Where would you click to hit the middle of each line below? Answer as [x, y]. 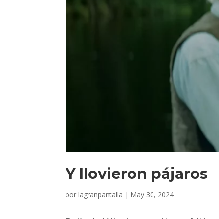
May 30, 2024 [152, 194]
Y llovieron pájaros [137, 174]
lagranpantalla [101, 194]
